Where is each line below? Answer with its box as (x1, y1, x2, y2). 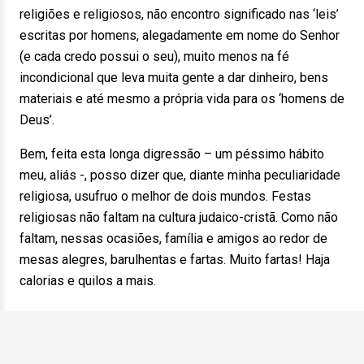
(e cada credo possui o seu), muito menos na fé (19, 49, 289, 64)
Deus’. (19, 112, 54, 128)
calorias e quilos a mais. (19, 273, 156, 288)
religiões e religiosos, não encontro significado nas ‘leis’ (19, 6, 339, 22)
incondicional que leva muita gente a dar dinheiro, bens (19, 70, 328, 85)
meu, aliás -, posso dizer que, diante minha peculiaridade (19, 167, 340, 183)
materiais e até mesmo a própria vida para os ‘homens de (19, 91, 344, 106)
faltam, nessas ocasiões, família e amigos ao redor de (19, 231, 327, 246)
